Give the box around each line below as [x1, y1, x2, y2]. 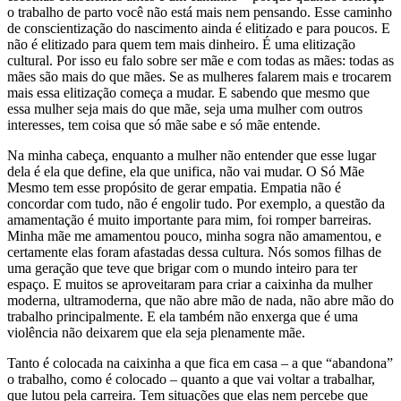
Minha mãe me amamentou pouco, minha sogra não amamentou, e [7, 228, 381, 244]
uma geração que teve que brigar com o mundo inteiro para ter [7, 260, 357, 277]
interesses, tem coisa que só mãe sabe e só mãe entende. [7, 117, 320, 133]
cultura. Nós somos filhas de [222, 244, 381, 260]
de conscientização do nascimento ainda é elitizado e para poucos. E [7, 21, 390, 37]
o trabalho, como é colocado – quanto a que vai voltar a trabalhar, [7, 371, 375, 388]
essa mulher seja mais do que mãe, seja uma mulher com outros [7, 101, 363, 117]
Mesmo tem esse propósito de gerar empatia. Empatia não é [7, 180, 341, 196]
